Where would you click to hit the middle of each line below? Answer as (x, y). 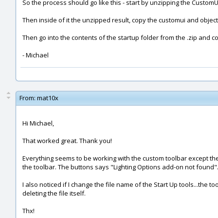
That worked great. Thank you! (67, 141)
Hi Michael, (38, 123)
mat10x (48, 98)
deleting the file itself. (54, 193)
